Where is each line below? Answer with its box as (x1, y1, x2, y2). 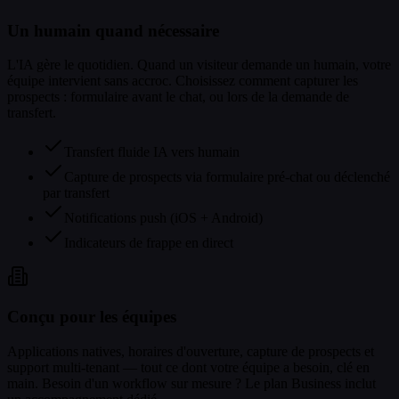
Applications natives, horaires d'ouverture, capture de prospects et (7, 343, 374, 359)
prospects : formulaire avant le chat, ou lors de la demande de (7, 89, 349, 105)
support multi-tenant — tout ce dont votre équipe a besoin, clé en (7, 359, 370, 375)
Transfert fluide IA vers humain (64, 144, 240, 160)
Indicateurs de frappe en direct (64, 235, 233, 251)
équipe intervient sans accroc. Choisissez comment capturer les (7, 73, 358, 89)
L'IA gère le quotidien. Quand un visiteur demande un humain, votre (7, 57, 391, 73)
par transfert (43, 185, 110, 201)
